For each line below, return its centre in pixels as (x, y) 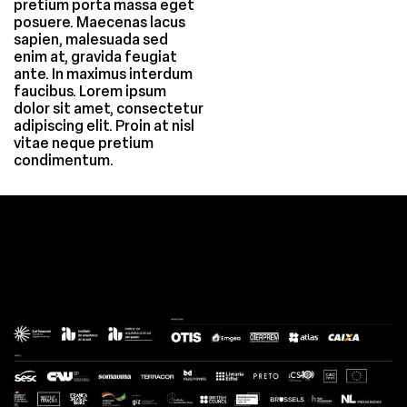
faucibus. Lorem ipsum (90, 91)
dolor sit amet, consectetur (109, 108)
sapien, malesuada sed (91, 39)
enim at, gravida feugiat (95, 56)
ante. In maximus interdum (103, 74)
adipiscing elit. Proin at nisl (104, 125)
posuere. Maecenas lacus (99, 22)
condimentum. (64, 160)
